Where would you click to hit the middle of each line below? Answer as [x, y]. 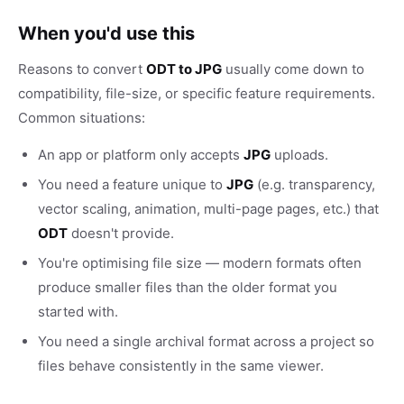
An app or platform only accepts [141, 155]
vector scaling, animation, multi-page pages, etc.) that [208, 209]
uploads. [299, 155]
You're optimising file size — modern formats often [200, 263]
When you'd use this [106, 33]
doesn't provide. [121, 233]
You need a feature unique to [132, 184]
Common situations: [82, 118]
